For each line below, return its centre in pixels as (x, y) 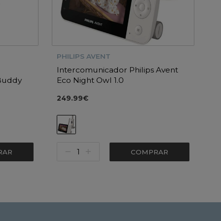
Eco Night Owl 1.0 (90, 80)
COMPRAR (149, 152)
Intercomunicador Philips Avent (117, 70)
